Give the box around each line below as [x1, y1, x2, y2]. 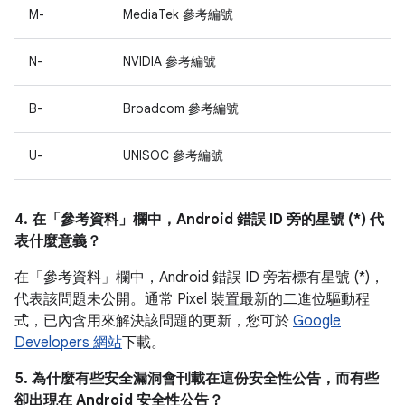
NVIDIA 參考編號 [123, 53, 216, 70]
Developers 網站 [14, 334, 122, 352]
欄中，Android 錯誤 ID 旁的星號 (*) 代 [133, 211, 384, 229]
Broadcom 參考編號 [123, 100, 239, 117]
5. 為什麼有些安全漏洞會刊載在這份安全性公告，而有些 [14, 370, 379, 388]
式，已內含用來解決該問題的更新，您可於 [14, 312, 293, 330]
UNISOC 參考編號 [123, 147, 223, 164]
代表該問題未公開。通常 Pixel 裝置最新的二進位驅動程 [14, 290, 370, 308]
